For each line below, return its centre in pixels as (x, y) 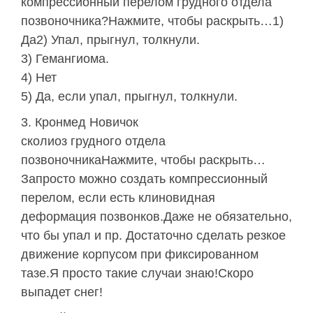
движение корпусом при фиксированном (140, 255)
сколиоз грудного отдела (93, 141)
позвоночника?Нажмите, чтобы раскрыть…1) (152, 21)
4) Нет (39, 78)
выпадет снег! (62, 292)
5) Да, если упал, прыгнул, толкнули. (129, 97)
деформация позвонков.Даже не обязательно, (156, 217)
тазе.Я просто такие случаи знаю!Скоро (137, 274)
